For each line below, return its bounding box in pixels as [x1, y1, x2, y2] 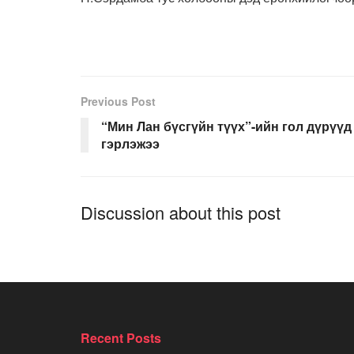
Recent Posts [81, 328, 161, 347]
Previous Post [81, 92, 156, 109]
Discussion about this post [81, 199, 281, 224]
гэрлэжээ [101, 134, 160, 153]
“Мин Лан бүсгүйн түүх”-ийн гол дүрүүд [101, 116, 352, 135]
